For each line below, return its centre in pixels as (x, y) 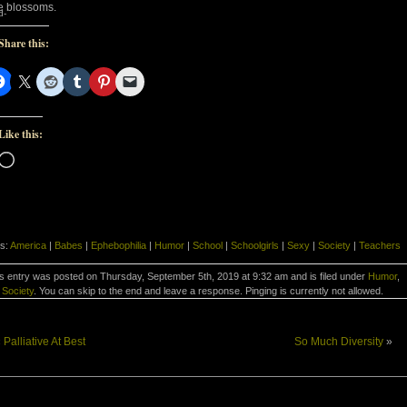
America (28, 245)
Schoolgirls (255, 245)
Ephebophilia (119, 245)
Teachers (380, 245)
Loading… (40, 158)
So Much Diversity (339, 341)
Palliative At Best (45, 341)
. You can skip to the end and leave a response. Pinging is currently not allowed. (208, 290)
